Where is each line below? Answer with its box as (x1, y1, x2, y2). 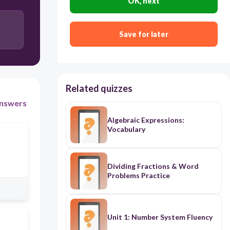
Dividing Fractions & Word (107, 162, 199, 171)
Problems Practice (107, 171, 170, 180)
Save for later (119, 30, 168, 39)
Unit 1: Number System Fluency (107, 213, 213, 222)
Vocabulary (107, 125, 145, 134)
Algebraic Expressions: (107, 116, 184, 125)
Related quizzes (65, 83, 132, 94)
